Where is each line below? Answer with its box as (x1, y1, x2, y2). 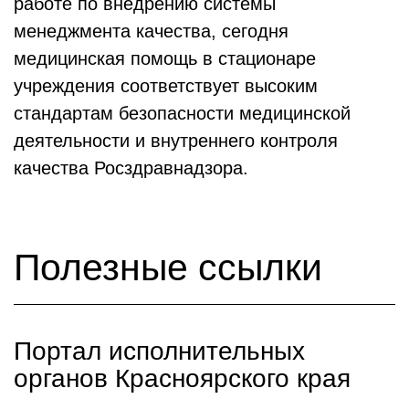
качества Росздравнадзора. (14, 157, 248, 178)
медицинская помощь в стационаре (14, 47, 316, 68)
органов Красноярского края (14, 363, 351, 393)
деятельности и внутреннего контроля (14, 130, 338, 151)
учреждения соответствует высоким (14, 75, 318, 96)
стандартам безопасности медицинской (14, 102, 351, 123)
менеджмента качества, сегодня (14, 20, 288, 41)
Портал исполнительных (14, 336, 305, 365)
